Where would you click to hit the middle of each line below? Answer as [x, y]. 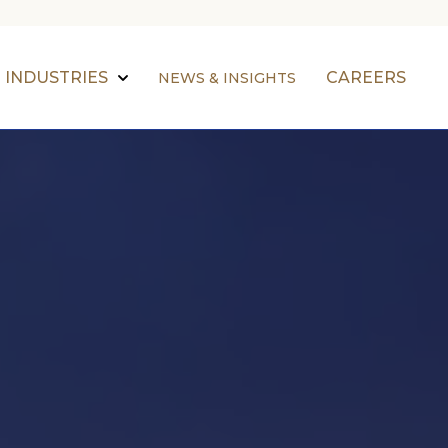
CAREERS [365, 77]
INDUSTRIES [56, 77]
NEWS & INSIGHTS [226, 77]
